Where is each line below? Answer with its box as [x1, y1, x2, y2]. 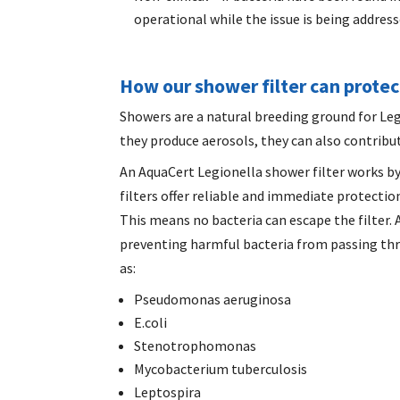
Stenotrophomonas [134, 336, 257, 354]
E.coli [134, 312, 168, 331]
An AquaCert [120, 162, 198, 180]
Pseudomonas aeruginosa [134, 289, 292, 308]
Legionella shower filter [197, 162, 346, 180]
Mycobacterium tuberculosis [134, 359, 308, 378]
